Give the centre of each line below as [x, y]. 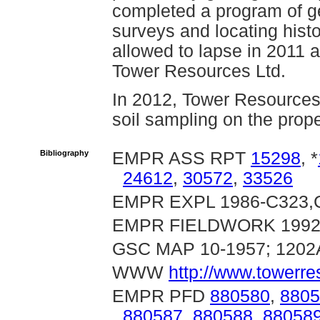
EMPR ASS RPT [181, 158]
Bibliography [64, 153]
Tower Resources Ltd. [199, 71]
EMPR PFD [161, 296]
